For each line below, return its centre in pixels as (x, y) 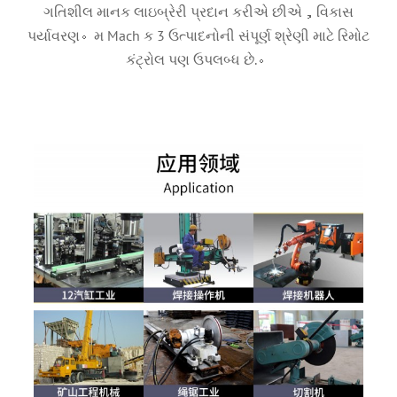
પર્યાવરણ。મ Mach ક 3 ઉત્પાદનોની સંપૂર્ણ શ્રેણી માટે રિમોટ (198, 35)
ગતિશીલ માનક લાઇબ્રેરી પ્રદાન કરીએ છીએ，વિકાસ (198, 11)
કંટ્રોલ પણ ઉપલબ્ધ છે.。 (198, 59)
